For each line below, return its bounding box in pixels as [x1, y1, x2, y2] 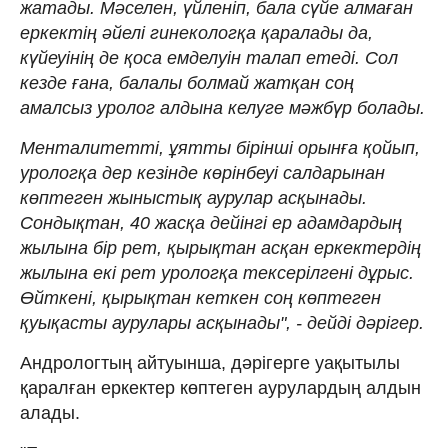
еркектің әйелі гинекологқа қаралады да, [20, 22, 373, 43]
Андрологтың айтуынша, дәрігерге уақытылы [20, 352, 400, 373]
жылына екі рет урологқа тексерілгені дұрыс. [20, 262, 414, 283]
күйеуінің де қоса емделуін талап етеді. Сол [20, 47, 398, 68]
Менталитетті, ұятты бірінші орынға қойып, [20, 137, 420, 158]
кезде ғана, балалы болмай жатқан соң [20, 72, 354, 93]
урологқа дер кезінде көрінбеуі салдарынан [20, 162, 385, 183]
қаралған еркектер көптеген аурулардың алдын [20, 377, 421, 398]
